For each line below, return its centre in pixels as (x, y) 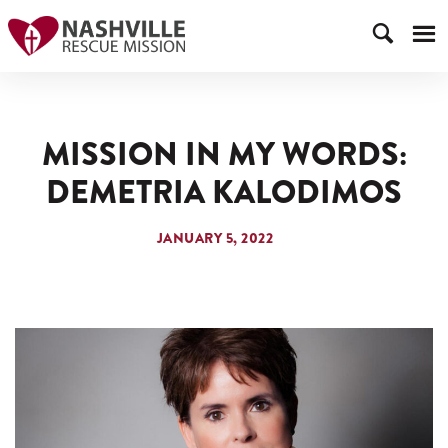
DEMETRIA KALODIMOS (224, 192)
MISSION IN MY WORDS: (224, 154)
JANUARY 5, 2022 (215, 238)
